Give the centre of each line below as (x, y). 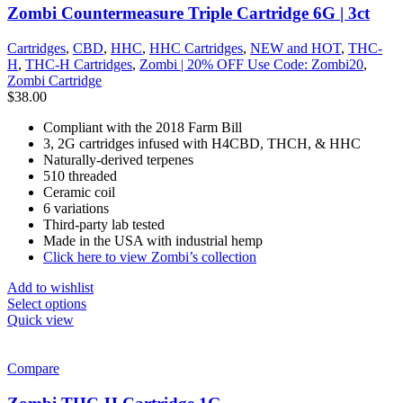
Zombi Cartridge (54, 80)
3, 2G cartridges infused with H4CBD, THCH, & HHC (202, 143)
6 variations (76, 208)
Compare (33, 368)
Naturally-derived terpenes (118, 159)
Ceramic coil (79, 192)
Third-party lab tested (104, 224)
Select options (47, 303)
